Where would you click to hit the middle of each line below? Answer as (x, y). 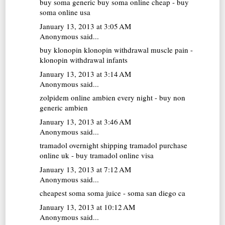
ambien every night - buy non (138, 98)
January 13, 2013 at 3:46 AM (86, 121)
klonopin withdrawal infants (84, 60)
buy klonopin (61, 50)
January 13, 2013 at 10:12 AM (88, 207)
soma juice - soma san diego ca (136, 193)
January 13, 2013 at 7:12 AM (86, 169)
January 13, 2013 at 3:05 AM (86, 26)
